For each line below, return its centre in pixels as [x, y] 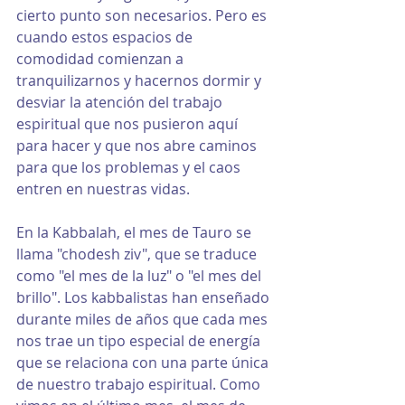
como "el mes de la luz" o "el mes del [141, 275]
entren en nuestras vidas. [103, 188]
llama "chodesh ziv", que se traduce [138, 254]
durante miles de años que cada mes [144, 319]
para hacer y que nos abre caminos [138, 145]
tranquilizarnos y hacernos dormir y [141, 80]
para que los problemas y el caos [130, 167]
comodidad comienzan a [102, 58]
